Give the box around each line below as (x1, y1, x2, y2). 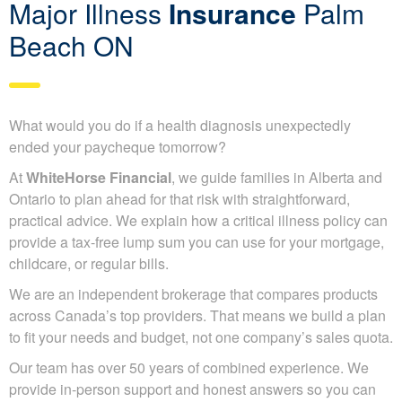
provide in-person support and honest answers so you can (9, 379, 376, 399)
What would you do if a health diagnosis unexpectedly (9, 115, 351, 135)
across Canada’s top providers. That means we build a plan (9, 305, 386, 326)
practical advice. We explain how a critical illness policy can (9, 210, 388, 231)
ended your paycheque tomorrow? (9, 136, 226, 157)
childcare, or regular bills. (9, 253, 169, 274)
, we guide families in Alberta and (171, 167, 382, 188)
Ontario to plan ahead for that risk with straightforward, (9, 188, 350, 209)
